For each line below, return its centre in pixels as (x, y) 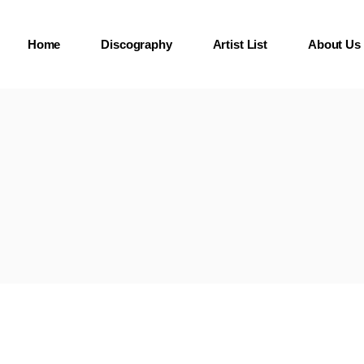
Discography (136, 44)
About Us (334, 44)
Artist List (240, 44)
